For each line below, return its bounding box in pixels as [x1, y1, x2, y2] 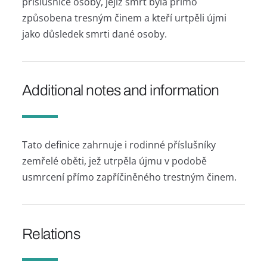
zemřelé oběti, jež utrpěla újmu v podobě [21, 154, 207, 167]
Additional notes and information [21, 82, 219, 99]
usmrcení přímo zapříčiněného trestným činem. [21, 170, 237, 184]
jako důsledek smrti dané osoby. [21, 27, 167, 41]
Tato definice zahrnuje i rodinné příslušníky [21, 138, 216, 151]
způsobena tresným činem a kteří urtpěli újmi [21, 11, 226, 24]
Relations [21, 225, 80, 242]
